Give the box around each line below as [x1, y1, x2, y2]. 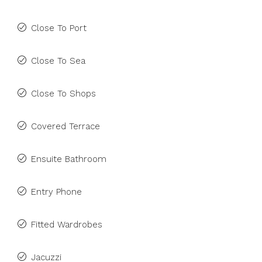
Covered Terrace [31, 121, 100, 132]
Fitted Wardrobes [31, 219, 102, 230]
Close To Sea [31, 56, 85, 66]
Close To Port [31, 23, 87, 33]
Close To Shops [31, 88, 96, 99]
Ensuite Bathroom [31, 154, 106, 164]
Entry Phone [31, 187, 82, 197]
